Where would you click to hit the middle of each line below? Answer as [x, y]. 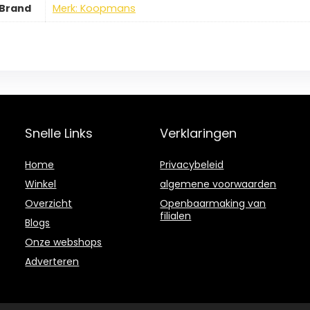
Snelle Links [59, 134]
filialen [176, 216]
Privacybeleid [192, 165]
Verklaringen [199, 134]
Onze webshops [64, 243]
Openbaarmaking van [213, 204]
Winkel [41, 184]
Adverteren [52, 262]
